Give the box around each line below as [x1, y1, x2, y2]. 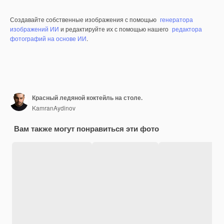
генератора [160, 14, 193, 23]
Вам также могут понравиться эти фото [14, 122, 159, 134]
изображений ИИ [10, 24, 59, 33]
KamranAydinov [32, 103, 75, 112]
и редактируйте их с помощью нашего [59, 24, 170, 33]
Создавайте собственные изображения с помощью [10, 14, 158, 23]
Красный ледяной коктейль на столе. [32, 93, 142, 102]
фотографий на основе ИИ [10, 33, 86, 42]
